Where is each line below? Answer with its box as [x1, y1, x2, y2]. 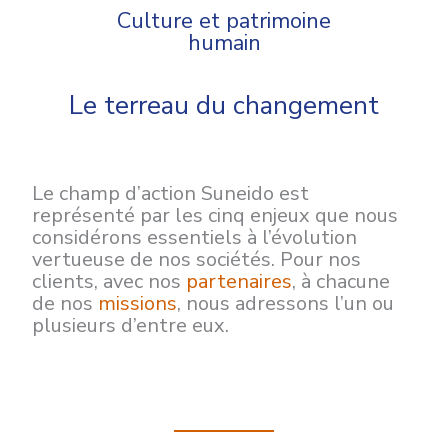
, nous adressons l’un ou [176, 289, 394, 317]
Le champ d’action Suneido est [31, 179, 309, 207]
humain [187, 27, 261, 58]
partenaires [185, 267, 292, 295]
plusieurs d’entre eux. [31, 311, 229, 339]
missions [97, 289, 177, 317]
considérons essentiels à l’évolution [31, 223, 357, 251]
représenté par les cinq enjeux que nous [31, 201, 398, 229]
